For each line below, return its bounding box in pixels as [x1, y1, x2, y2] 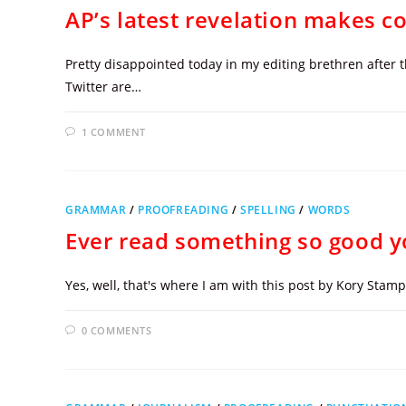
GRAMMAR [65, 202, 127, 217]
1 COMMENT [81, 125, 147, 139]
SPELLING [240, 202, 296, 217]
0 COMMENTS [81, 324, 152, 337]
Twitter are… [65, 78, 141, 95]
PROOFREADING [138, 202, 229, 217]
